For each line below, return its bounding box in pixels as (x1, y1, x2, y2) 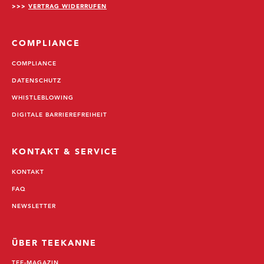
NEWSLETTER (12, 201, 56, 210)
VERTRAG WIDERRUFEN (28, 1, 107, 10)
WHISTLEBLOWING (12, 93, 74, 101)
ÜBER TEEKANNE (12, 237, 97, 248)
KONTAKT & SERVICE (12, 146, 118, 157)
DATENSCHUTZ (12, 75, 61, 84)
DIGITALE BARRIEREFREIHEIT (12, 110, 107, 118)
